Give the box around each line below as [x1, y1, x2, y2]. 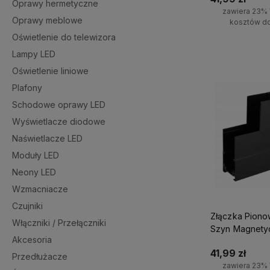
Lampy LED [12, 49, 55, 59]
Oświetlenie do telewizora [12, 32, 116, 42]
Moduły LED [12, 150, 59, 160]
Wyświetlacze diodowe [12, 116, 105, 127]
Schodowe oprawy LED [12, 99, 105, 110]
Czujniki [12, 201, 43, 211]
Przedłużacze [12, 251, 67, 262]
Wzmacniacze [12, 184, 68, 194]
